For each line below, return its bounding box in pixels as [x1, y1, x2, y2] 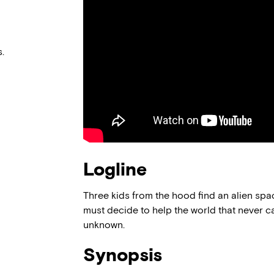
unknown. [83, 219, 125, 231]
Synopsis [83, 244, 162, 266]
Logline [83, 158, 147, 180]
